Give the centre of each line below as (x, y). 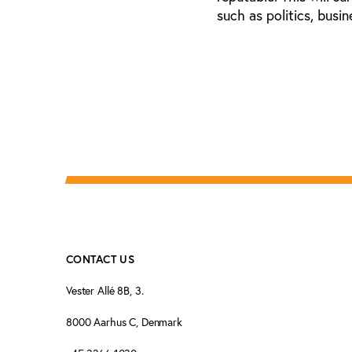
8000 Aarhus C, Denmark (124, 323)
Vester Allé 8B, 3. (106, 291)
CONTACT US (101, 260)
